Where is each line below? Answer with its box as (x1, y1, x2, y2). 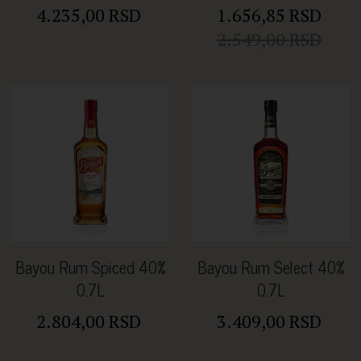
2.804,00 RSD (35, 309, 141, 334)
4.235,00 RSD (35, 2, 141, 27)
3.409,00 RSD (216, 309, 322, 334)
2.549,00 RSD (216, 27, 322, 51)
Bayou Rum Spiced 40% (15, 254, 166, 281)
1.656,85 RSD (216, 2, 322, 27)
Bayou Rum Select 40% (197, 254, 345, 281)
